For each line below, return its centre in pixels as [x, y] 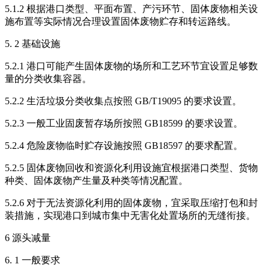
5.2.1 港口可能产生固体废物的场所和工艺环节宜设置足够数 [131, 66]
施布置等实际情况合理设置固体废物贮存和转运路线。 [121, 22]
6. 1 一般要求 [33, 260]
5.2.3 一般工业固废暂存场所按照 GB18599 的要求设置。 [124, 124]
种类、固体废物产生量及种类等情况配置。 [96, 181]
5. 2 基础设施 [33, 44]
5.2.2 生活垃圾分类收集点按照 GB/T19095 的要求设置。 [123, 101]
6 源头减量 [28, 238]
